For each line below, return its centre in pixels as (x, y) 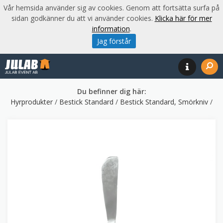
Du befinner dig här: (111, 91)
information (111, 29)
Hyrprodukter (33, 102)
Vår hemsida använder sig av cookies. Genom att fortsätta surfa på (111, 8)
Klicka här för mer (183, 18)
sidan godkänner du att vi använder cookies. (83, 18)
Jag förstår (114, 41)
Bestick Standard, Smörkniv (165, 102)
